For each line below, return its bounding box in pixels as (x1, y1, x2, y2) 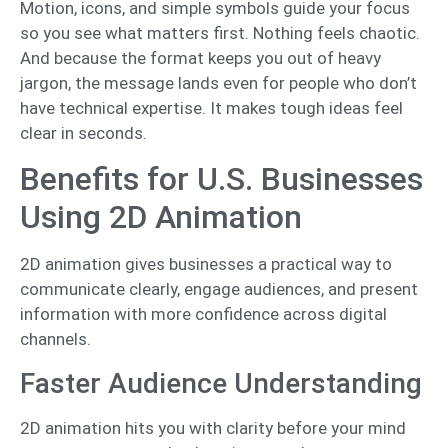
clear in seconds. (20, 122, 147, 143)
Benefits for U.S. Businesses (20, 160, 423, 199)
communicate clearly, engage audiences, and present (20, 279, 418, 300)
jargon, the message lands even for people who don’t (20, 72, 417, 93)
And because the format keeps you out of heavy (20, 47, 381, 68)
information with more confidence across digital (20, 304, 387, 325)
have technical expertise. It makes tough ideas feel (20, 97, 403, 118)
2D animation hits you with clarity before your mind (20, 417, 406, 438)
